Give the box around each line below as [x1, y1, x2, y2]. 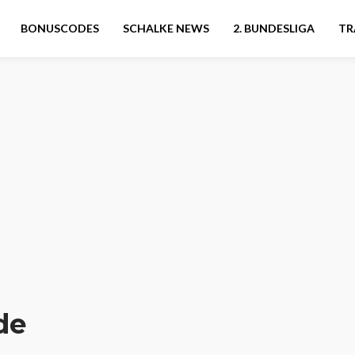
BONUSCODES [21, 21, 99, 35]
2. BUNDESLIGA [233, 21, 315, 35]
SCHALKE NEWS [123, 21, 209, 35]
